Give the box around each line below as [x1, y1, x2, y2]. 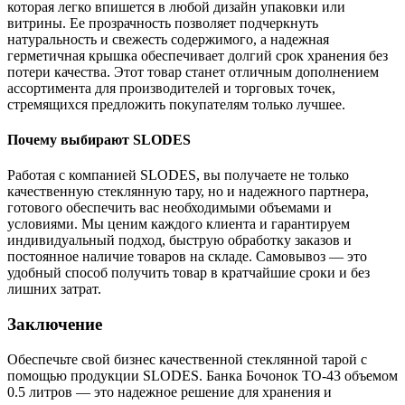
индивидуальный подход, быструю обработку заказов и [7, 232, 352, 249]
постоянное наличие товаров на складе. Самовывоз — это [7, 249, 367, 265]
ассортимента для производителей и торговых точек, [7, 80, 335, 96]
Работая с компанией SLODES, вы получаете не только [7, 167, 349, 184]
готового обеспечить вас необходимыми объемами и [7, 200, 332, 216]
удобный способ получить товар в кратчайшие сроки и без [7, 265, 370, 281]
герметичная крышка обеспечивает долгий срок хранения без [7, 47, 388, 63]
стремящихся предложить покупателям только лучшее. [7, 96, 345, 112]
